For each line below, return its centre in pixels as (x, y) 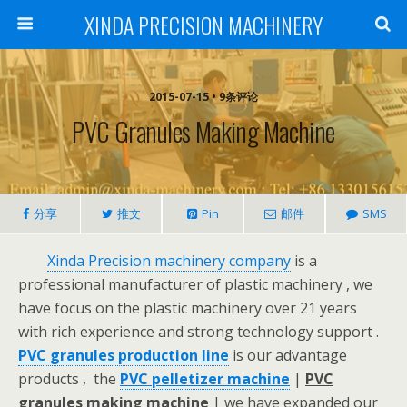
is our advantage (288, 355)
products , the (69, 379)
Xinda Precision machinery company (169, 261)
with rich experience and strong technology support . (199, 332)
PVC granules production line (124, 355)
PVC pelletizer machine (205, 379)
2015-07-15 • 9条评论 (203, 97)
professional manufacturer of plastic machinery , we (195, 284)
